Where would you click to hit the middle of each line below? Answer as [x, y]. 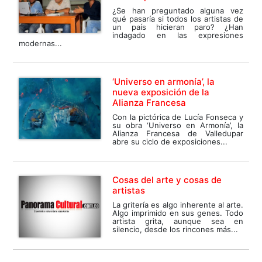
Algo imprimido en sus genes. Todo [178, 213]
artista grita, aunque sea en [178, 221]
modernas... [41, 44]
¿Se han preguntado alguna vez [178, 11]
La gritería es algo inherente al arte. [178, 205]
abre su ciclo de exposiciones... [170, 142]
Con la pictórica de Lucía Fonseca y [178, 117]
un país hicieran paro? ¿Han [178, 27]
